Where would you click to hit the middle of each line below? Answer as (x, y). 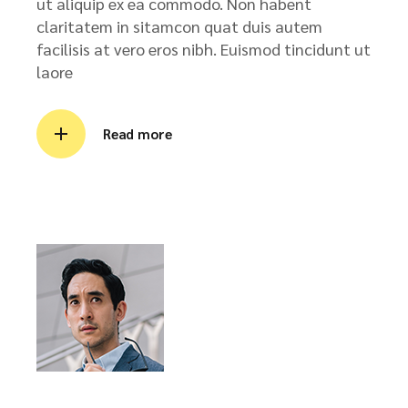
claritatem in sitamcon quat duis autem (179, 26)
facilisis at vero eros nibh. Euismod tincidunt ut (204, 49)
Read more (138, 133)
